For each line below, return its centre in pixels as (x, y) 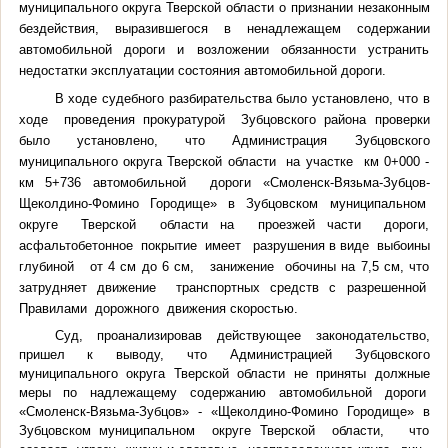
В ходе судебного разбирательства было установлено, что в (242, 98)
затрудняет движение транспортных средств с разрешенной (224, 287)
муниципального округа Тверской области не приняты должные (224, 373)
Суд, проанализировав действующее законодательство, (242, 335)
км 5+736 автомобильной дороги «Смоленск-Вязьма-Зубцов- (224, 182)
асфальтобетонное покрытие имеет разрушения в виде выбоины (224, 245)
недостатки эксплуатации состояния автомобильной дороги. (202, 70)
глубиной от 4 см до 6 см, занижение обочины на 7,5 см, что (224, 266)
